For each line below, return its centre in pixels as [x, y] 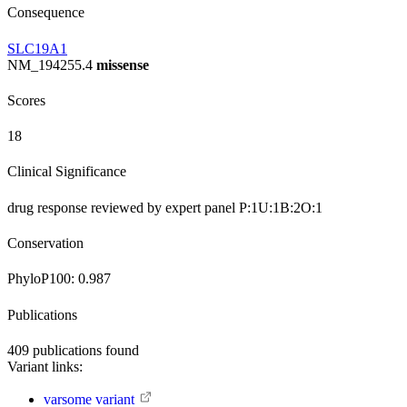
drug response [49, 207]
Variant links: [45, 366]
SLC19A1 [37, 48]
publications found [84, 350]
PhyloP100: [43, 279]
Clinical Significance [67, 172]
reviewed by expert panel [165, 207]
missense [123, 65]
